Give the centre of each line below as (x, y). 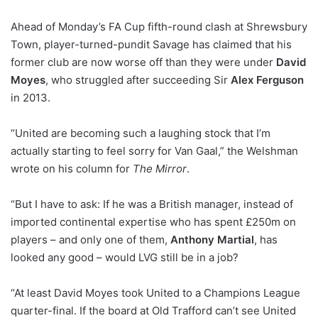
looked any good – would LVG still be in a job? (125, 257)
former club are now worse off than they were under (143, 62)
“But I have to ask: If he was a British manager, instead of (152, 204)
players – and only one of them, (91, 239)
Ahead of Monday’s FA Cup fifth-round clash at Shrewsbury (159, 26)
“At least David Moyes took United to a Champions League (155, 292)
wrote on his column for (72, 168)
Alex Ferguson (267, 79)
